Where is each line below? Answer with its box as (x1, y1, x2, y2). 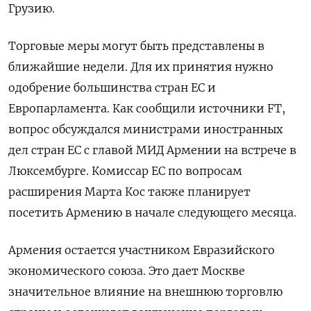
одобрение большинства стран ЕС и (8, 80, 216, 94)
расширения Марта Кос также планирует (8, 184, 251, 199)
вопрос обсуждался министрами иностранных (8, 121, 283, 136)
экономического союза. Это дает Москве (8, 263, 245, 278)
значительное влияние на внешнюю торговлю (8, 284, 283, 299)
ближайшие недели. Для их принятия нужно (8, 59, 274, 74)
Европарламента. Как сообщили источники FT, (8, 101, 285, 115)
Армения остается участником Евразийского (8, 242, 275, 257)
